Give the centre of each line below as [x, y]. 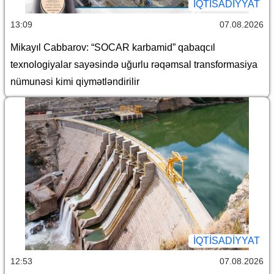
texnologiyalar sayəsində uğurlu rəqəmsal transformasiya [134, 64]
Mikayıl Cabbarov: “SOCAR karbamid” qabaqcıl [113, 47]
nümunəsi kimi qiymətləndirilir [75, 81]
